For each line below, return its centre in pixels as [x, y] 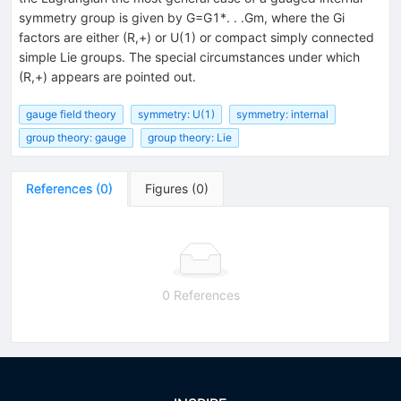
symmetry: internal [282, 114]
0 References [200, 295]
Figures [166, 189]
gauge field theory [71, 114]
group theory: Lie [190, 138]
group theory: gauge [76, 138]
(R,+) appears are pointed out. [107, 76]
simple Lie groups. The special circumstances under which [189, 56]
